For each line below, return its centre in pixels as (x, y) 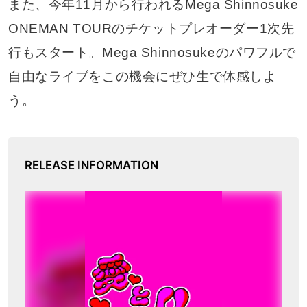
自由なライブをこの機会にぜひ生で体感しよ (142, 77)
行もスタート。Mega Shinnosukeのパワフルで (152, 53)
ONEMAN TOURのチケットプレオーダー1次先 (151, 29)
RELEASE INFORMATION (91, 165)
